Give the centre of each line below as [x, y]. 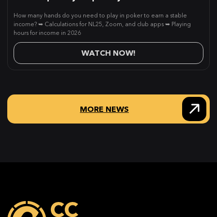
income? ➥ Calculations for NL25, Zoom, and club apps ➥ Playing [102, 24]
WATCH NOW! [108, 53]
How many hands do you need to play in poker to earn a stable [100, 15]
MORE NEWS [104, 109]
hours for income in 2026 [47, 32]
